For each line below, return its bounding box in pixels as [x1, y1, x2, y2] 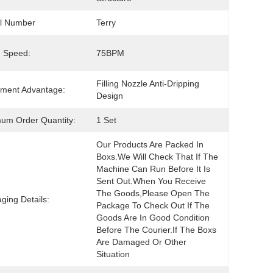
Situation [96, 249, 130, 259]
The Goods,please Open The [96, 188, 210, 198]
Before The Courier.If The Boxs [96, 225, 216, 235]
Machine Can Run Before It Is [96, 164, 210, 174]
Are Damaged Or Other [96, 237, 186, 247]
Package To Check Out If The [96, 200, 210, 210]
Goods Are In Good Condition [96, 213, 210, 222]
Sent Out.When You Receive [96, 176, 206, 186]
